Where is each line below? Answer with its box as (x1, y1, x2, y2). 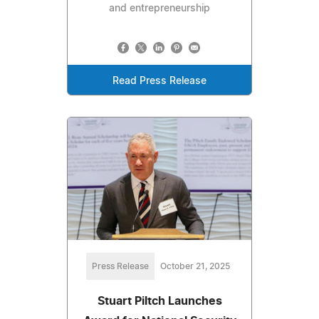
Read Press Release (113, 75, 206, 86)
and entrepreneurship (109, 3, 210, 14)
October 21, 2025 (160, 261, 230, 271)
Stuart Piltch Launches (97, 295, 222, 307)
